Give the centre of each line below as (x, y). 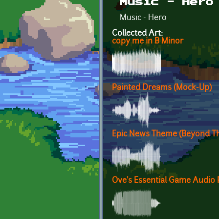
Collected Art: (138, 34)
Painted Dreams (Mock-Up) (162, 88)
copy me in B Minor (148, 42)
